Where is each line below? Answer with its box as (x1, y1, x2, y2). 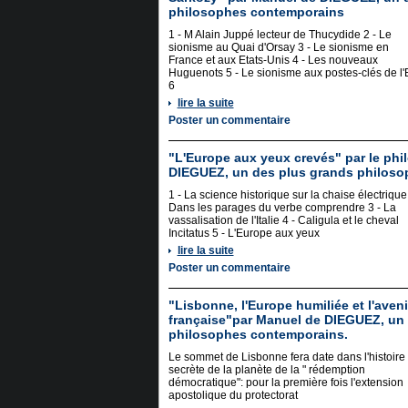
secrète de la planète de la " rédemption (168, 363, 365, 376)
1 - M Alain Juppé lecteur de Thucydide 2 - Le (168, 28, 392, 41)
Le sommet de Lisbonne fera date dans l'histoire (168, 351, 405, 363)
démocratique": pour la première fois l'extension (168, 376, 403, 389)
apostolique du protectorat (168, 389, 298, 402)
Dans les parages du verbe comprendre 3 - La (168, 201, 396, 214)
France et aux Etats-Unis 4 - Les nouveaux (168, 54, 378, 66)
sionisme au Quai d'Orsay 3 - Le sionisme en (168, 41, 389, 54)
